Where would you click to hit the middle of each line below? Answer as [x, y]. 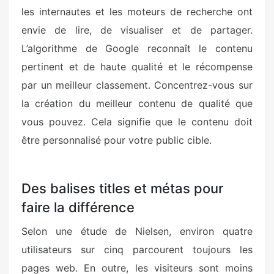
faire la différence [78, 207]
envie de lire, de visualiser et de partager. [137, 30]
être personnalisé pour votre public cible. [117, 140]
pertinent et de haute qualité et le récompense [137, 67]
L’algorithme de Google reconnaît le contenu [137, 48]
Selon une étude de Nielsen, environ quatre [137, 231]
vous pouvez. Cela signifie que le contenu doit [137, 122]
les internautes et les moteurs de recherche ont [137, 12]
